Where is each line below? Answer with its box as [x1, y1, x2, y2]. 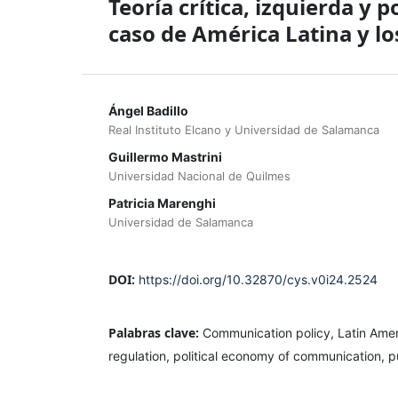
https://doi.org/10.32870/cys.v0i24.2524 [139, 271, 378, 287]
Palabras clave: [108, 323, 203, 341]
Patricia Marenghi [108, 195, 216, 211]
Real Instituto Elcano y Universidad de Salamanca [108, 122, 379, 137]
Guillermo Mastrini [108, 148, 222, 164]
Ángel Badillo [108, 102, 188, 118]
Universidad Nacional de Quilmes [108, 168, 291, 183]
